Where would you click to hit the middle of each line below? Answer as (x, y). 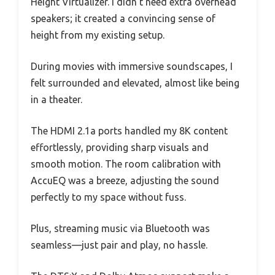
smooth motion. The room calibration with (126, 164)
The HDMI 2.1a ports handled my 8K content (129, 130)
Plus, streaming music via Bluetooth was (120, 228)
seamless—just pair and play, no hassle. (119, 245)
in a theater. (56, 99)
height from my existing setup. (98, 35)
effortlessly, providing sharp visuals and (120, 147)
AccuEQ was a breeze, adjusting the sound (125, 180)
